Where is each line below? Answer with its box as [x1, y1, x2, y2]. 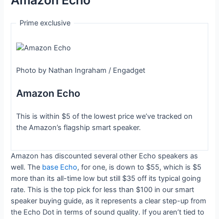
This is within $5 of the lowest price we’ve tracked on [16, 111, 193, 121]
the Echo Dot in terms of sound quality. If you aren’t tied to [11, 208, 205, 217]
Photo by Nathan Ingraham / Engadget [16, 66, 145, 75]
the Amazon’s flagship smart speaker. [16, 123, 141, 132]
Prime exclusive [19, 19, 70, 28]
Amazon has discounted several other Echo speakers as [11, 152, 198, 161]
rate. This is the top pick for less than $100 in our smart [11, 185, 195, 195]
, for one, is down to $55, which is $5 [77, 163, 202, 172]
